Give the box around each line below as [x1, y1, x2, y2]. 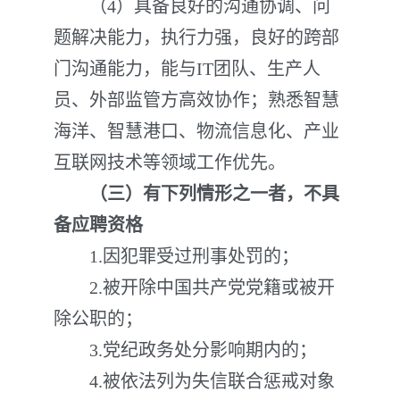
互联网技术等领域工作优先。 [54, 153, 286, 172]
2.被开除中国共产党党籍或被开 [54, 278, 335, 297]
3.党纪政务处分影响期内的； [54, 340, 317, 360]
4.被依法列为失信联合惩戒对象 [54, 371, 335, 391]
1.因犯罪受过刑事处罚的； [54, 246, 299, 266]
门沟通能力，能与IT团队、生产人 [54, 59, 321, 79]
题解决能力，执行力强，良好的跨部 [54, 28, 339, 47]
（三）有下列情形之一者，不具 [54, 184, 339, 204]
